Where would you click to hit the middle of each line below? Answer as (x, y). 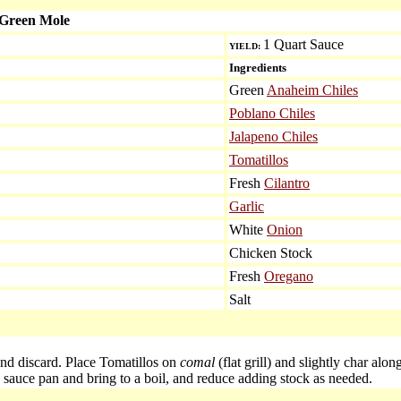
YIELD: (245, 46)
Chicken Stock (273, 253)
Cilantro (287, 183)
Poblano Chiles (272, 113)
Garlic (247, 206)
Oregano (289, 276)
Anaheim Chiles (312, 90)
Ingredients (259, 68)
